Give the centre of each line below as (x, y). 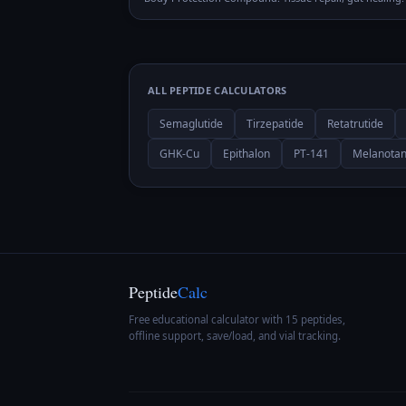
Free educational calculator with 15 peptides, (237, 319)
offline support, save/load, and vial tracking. (235, 336)
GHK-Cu (179, 154)
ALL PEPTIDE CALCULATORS (217, 90)
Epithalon (246, 154)
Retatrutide (355, 124)
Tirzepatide (275, 124)
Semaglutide (191, 124)
